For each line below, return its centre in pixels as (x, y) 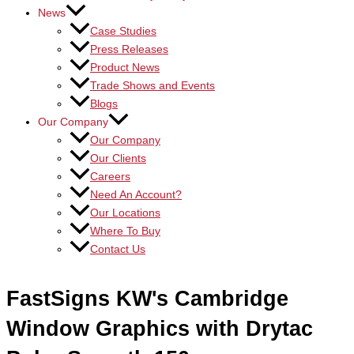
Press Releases (129, 49)
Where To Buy (125, 232)
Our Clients (118, 159)
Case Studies (123, 31)
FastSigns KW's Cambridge (147, 299)
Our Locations (125, 213)
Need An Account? (136, 195)
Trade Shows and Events (153, 86)
